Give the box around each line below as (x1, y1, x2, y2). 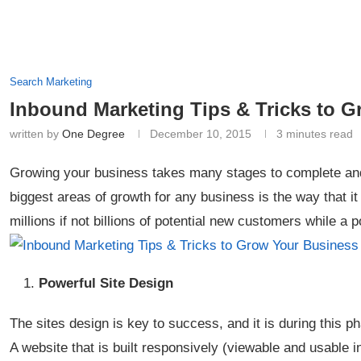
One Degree (62, 127, 125, 140)
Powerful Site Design (39, 276, 173, 291)
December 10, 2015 (150, 127, 251, 140)
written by (10, 127, 62, 140)
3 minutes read (276, 127, 353, 140)
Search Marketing (10, 76, 92, 88)
